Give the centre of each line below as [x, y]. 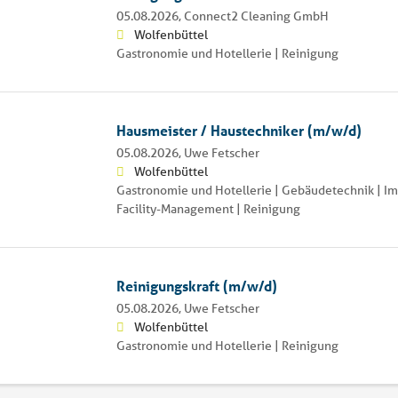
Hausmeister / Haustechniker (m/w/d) [239, 130]
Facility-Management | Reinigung [208, 208]
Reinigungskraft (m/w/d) [196, 285]
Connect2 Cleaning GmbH [256, 16]
